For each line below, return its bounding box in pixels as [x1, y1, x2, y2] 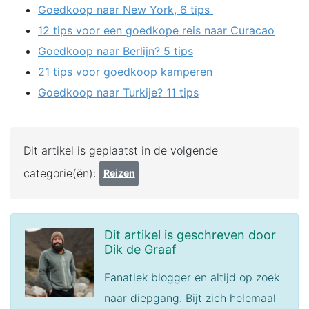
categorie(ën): [23, 166, 99, 180]
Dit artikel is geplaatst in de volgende [23, 143, 218, 157]
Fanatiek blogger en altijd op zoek [104, 270, 279, 284]
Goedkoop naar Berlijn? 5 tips [38, 43, 193, 58]
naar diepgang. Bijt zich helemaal [104, 290, 276, 305]
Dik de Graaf [104, 241, 177, 257]
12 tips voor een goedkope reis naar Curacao [38, 23, 275, 37]
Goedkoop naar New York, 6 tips [38, 2, 213, 17]
